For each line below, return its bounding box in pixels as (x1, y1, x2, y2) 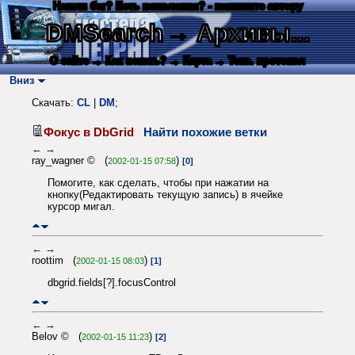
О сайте (50, 55, 89, 67)
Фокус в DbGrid (44, 125, 143, 139)
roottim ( (32, 254, 76, 266)
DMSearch (45, 20, 163, 46)
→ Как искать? (92, 55, 166, 67)
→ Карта (170, 55, 212, 67)
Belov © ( (32, 330, 82, 342)
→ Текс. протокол (215, 55, 305, 67)
